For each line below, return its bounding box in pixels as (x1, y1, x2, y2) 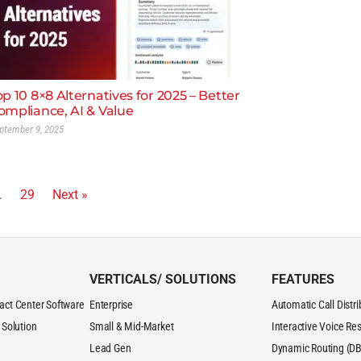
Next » (52, 186, 89, 202)
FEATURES (271, 271, 334, 287)
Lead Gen (89, 341, 131, 355)
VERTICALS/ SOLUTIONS (89, 271, 237, 287)
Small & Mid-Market (89, 319, 174, 334)
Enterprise (89, 297, 134, 312)
